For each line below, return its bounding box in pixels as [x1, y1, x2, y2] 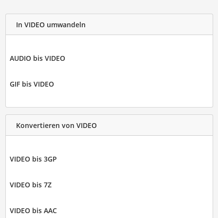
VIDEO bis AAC [9, 206, 57, 216]
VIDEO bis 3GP [9, 154, 57, 164]
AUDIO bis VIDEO [9, 54, 65, 63]
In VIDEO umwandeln [16, 19, 86, 29]
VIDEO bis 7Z [9, 180, 52, 190]
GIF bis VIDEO [9, 79, 54, 89]
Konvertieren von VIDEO [16, 120, 97, 130]
